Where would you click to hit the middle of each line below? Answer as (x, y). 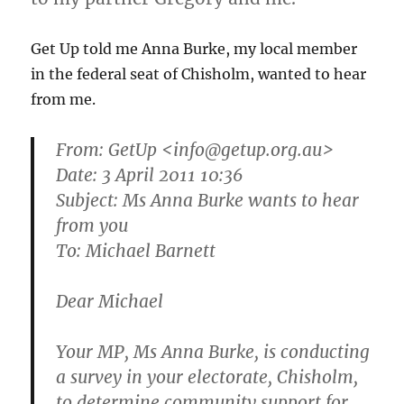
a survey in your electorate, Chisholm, (207, 376)
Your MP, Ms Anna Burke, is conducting (213, 351)
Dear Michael (110, 301)
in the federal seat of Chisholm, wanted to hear (199, 73)
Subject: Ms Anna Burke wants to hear (208, 200)
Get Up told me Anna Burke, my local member (194, 48)
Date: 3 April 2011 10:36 (150, 174)
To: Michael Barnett (136, 250)
